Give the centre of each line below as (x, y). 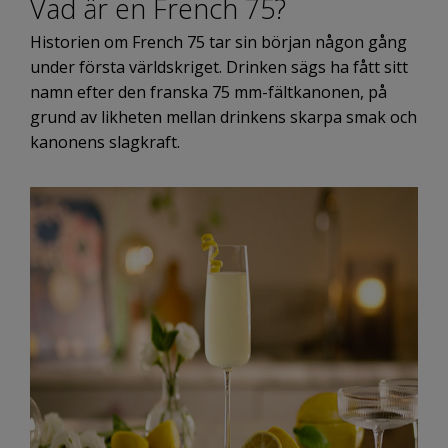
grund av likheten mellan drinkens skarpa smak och (223, 117)
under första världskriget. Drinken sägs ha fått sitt (219, 67)
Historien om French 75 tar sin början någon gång (218, 42)
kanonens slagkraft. (105, 142)
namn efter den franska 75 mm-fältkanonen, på (208, 92)
